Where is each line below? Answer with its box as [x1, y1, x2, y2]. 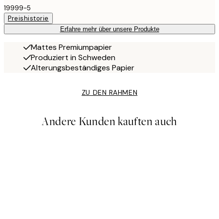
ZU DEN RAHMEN [81, 88, 138, 97]
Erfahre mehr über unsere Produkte [60, 25, 159, 33]
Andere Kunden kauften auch [42, 113, 177, 129]
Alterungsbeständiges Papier [31, 62, 134, 73]
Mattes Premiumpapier [31, 42, 112, 52]
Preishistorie [8, 14, 49, 22]
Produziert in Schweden [31, 52, 115, 63]
